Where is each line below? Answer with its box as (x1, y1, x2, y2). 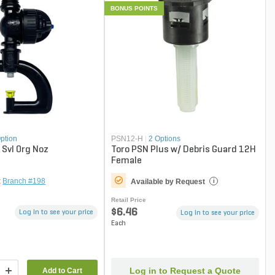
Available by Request (131, 177, 206, 187)
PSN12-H (111, 134, 144, 144)
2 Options (149, 134, 181, 144)
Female (111, 156, 142, 166)
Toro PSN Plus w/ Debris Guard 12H (111, 145, 257, 155)
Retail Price (111, 196, 147, 204)
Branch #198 (2, 177, 46, 186)
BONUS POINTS (110, 4, 158, 12)
